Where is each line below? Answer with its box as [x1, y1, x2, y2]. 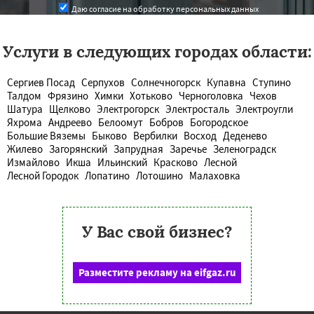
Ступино [252, 75, 291, 89]
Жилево [7, 142, 43, 156]
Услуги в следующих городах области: [2, 41, 312, 62]
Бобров [149, 115, 184, 129]
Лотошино [136, 168, 183, 182]
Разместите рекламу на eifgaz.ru [78, 265, 236, 279]
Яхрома [7, 115, 42, 129]
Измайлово [7, 155, 60, 169]
